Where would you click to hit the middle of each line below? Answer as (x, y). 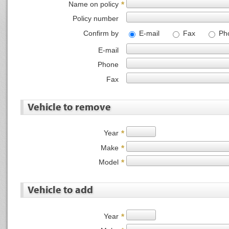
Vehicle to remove (69, 106)
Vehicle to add (60, 189)
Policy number (96, 18)
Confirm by (101, 33)
